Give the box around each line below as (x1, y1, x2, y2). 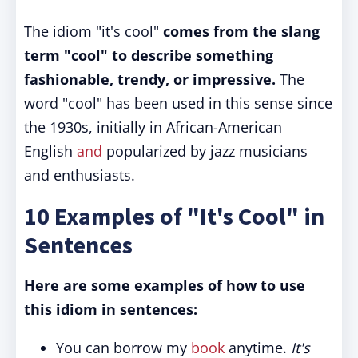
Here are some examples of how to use (24, 276, 305, 295)
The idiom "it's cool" (24, 22, 163, 41)
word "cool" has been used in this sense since (24, 93, 332, 113)
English (24, 141, 77, 161)
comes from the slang (163, 22, 320, 41)
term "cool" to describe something (24, 46, 273, 65)
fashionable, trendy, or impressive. (24, 70, 276, 89)
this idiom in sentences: (24, 300, 197, 319)
